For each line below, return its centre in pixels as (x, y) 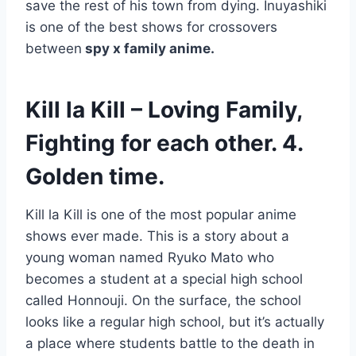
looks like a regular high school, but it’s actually (175, 322)
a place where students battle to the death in (170, 344)
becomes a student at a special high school (164, 279)
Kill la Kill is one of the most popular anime (161, 215)
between (54, 49)
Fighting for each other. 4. (164, 143)
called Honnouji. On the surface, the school (163, 301)
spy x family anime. (148, 49)
